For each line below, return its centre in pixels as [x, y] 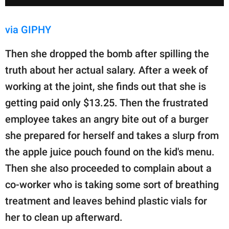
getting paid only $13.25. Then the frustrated [107, 102]
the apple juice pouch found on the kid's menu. [110, 152]
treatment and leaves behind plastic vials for [106, 201]
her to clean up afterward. [64, 217]
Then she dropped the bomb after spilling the [107, 53]
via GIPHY [28, 29]
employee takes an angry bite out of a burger [107, 119]
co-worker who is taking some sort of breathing [112, 184]
